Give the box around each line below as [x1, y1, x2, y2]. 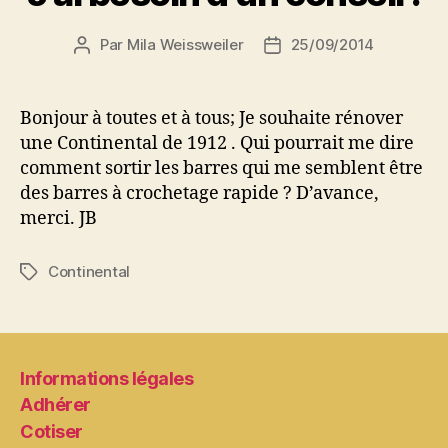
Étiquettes [19, 263, 93, 282]
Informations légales [20, 367, 194, 389]
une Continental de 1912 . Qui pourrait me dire [20, 132, 414, 155]
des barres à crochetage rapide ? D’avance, [20, 182, 379, 205]
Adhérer [20, 394, 91, 415]
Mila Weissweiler [126, 35, 244, 54]
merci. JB [20, 207, 97, 230]
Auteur [80, 36, 129, 55]
